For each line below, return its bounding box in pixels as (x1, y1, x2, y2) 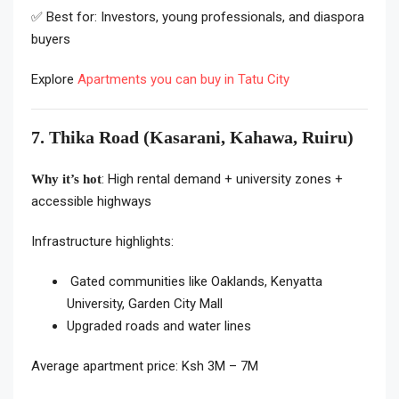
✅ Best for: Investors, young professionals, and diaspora (31, 9, 364, 26)
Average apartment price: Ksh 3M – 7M (31, 358, 258, 375)
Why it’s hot (31, 172, 102, 187)
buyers (31, 31, 70, 48)
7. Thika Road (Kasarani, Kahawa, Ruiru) (31, 127, 354, 148)
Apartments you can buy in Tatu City (77, 71, 289, 88)
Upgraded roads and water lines (67, 318, 251, 335)
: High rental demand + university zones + (102, 171, 343, 188)
